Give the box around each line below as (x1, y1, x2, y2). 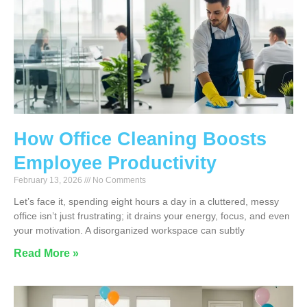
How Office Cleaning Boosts (14, 129, 267, 150)
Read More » (14, 247, 79, 260)
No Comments (90, 175, 146, 186)
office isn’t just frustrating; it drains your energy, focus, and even (14, 210, 290, 222)
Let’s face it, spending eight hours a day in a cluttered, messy (14, 196, 279, 208)
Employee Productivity (14, 153, 217, 174)
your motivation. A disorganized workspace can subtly (14, 225, 245, 236)
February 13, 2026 (14, 175, 84, 186)
